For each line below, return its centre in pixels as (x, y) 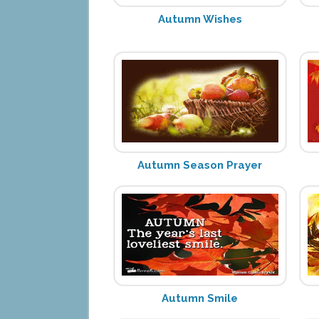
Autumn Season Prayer (200, 165)
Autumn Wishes (200, 19)
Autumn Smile (200, 298)
